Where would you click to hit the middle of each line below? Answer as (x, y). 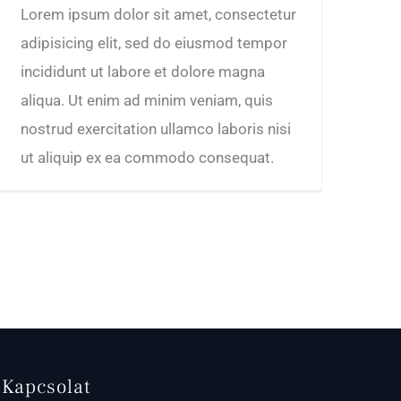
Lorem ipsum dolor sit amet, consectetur (158, 14)
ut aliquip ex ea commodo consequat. (147, 157)
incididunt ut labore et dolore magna (143, 71)
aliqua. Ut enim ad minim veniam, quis (147, 100)
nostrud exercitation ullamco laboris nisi (156, 128)
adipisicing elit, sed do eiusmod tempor (154, 43)
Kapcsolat (47, 386)
